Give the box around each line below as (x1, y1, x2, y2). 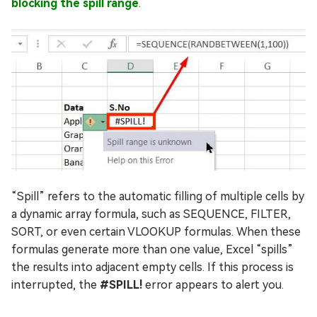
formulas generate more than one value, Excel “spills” (11, 242, 293, 256)
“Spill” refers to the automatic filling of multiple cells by (11, 189, 304, 203)
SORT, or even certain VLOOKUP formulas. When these (11, 224, 301, 238)
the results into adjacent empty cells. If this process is (11, 260, 294, 274)
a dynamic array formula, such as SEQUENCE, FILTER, (11, 207, 291, 221)
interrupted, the (11, 277, 100, 292)
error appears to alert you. (142, 277, 284, 292)
